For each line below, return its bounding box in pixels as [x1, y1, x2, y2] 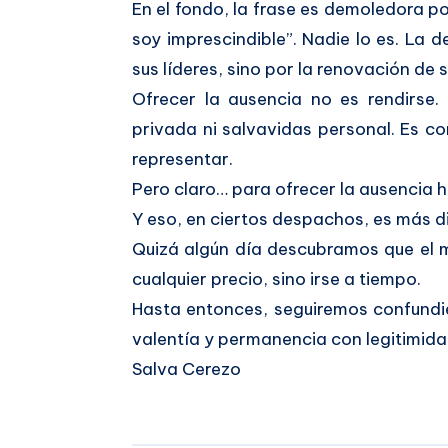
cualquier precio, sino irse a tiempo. [132, 268, 421, 290]
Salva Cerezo [132, 358, 241, 380]
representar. [132, 148, 233, 170]
